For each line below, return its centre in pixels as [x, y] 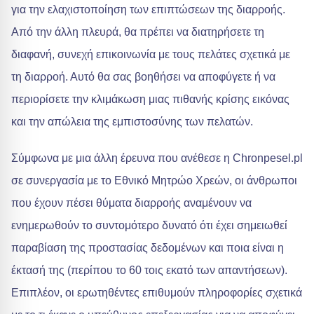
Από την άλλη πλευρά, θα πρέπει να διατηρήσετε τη [138, 32]
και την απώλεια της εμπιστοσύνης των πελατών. [132, 122]
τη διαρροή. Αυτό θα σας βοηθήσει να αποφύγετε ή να [143, 77]
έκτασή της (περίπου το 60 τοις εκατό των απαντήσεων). [149, 271]
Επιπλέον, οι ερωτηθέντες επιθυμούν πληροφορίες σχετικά [157, 293]
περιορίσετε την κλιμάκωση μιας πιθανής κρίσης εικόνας [150, 100]
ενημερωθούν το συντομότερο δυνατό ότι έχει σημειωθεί [149, 226]
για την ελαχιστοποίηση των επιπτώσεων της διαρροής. [148, 10]
